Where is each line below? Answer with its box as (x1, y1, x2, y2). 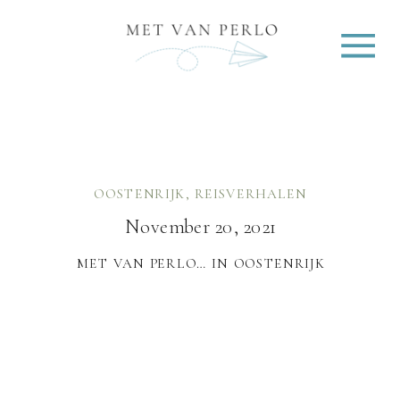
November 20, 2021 (125, 213, 277, 239)
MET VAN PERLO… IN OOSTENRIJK (76, 254, 325, 271)
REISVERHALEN (194, 185, 307, 202)
